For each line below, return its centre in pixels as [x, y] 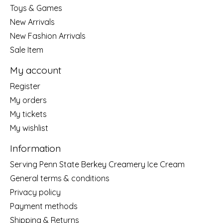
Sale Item [27, 50]
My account [36, 70]
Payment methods [44, 206]
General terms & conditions [60, 178]
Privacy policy [35, 192]
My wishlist [29, 128]
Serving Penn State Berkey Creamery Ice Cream [97, 164]
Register [25, 86]
